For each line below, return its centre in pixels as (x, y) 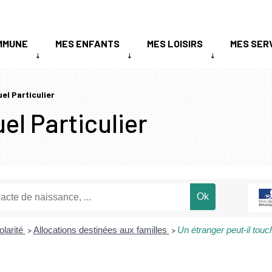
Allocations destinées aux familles (101, 229)
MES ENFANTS (87, 43)
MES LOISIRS (175, 43)
